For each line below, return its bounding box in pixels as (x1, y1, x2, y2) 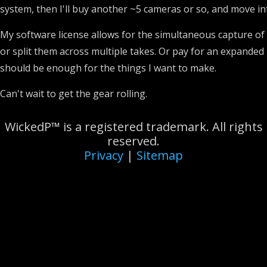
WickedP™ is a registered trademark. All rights (4, 118, 263, 135)
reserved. (107, 132, 160, 149)
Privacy (84, 147, 123, 163)
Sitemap (136, 147, 183, 163)
